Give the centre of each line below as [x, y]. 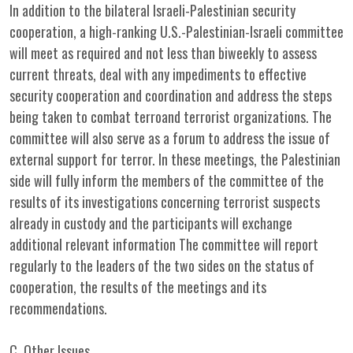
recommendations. [58, 308]
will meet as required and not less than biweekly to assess [163, 53]
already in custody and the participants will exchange [151, 223]
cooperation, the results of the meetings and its [138, 287]
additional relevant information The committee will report [164, 244]
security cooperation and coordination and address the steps [171, 95]
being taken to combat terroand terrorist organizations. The [171, 117]
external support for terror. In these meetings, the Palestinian [175, 159]
